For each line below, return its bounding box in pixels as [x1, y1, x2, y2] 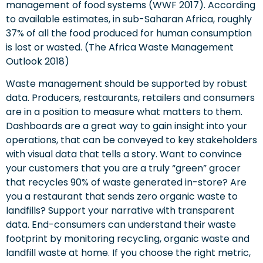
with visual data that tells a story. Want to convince [6, 147, 242, 161]
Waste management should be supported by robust [6, 77, 247, 91]
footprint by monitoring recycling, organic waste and [6, 232, 249, 246]
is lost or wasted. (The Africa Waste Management [6, 40, 234, 54]
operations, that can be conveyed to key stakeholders [6, 133, 257, 147]
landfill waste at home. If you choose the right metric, [6, 246, 251, 260]
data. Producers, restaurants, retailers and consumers [6, 91, 255, 105]
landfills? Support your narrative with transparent [6, 204, 235, 218]
